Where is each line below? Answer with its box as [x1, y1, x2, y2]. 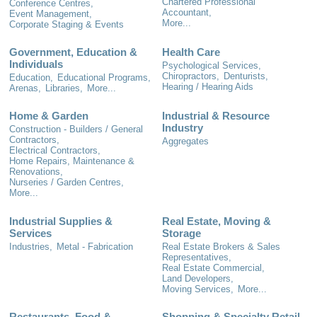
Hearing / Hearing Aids [162, 81, 253, 92]
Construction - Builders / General [9, 124, 143, 135]
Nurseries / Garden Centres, [9, 177, 124, 188]
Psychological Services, [162, 60, 261, 71]
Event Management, [9, 8, 92, 19]
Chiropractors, [162, 71, 219, 81]
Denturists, [224, 71, 268, 81]
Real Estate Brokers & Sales [162, 241, 280, 252]
